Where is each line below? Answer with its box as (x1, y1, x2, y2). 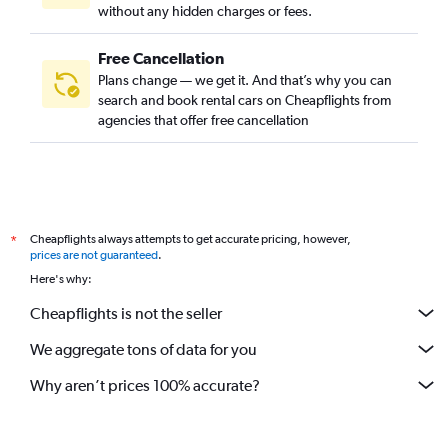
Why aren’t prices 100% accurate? (30, 375, 260, 395)
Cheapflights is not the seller (30, 303, 222, 323)
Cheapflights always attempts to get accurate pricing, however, (30, 232, 351, 246)
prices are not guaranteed (30, 248, 158, 262)
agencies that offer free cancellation (98, 112, 309, 128)
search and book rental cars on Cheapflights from (98, 92, 391, 108)
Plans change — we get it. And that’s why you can (98, 72, 392, 88)
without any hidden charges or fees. (98, 3, 312, 19)
